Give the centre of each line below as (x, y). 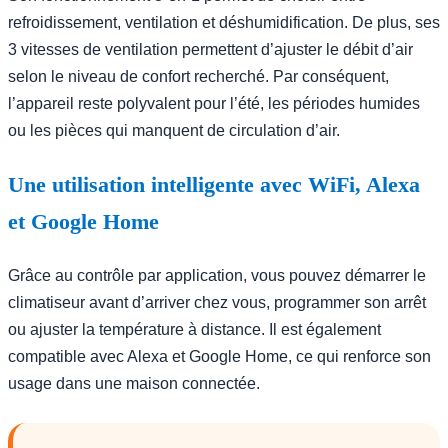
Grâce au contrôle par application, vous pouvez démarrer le (217, 275)
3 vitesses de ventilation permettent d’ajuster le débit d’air (210, 49)
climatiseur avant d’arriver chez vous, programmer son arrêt (217, 302)
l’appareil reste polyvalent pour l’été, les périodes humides (214, 103)
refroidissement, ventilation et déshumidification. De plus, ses (224, 22)
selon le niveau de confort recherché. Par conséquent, (198, 76)
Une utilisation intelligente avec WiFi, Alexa (214, 184)
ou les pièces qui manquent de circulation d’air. (174, 130)
